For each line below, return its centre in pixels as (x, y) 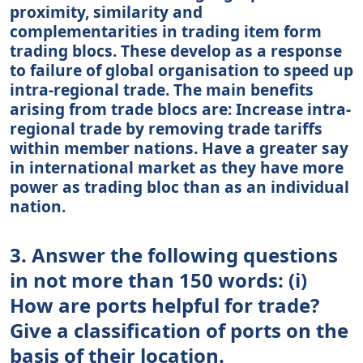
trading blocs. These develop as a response (176, 50)
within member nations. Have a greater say (179, 147)
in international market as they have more (177, 167)
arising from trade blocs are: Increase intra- (180, 109)
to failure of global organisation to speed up (181, 70)
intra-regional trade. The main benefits (162, 89)
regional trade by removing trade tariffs (166, 128)
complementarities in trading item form (166, 31)
